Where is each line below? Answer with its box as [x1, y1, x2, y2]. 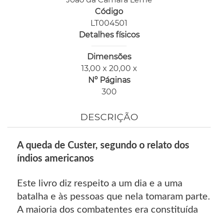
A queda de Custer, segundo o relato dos [17, 141, 189, 151]
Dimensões [87, 52, 131, 62]
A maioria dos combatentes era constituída [17, 205, 198, 215]
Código [95, 7, 123, 17]
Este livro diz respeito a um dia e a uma [17, 179, 182, 189]
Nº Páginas [88, 75, 130, 85]
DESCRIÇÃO [80, 111, 138, 123]
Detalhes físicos [78, 30, 140, 40]
